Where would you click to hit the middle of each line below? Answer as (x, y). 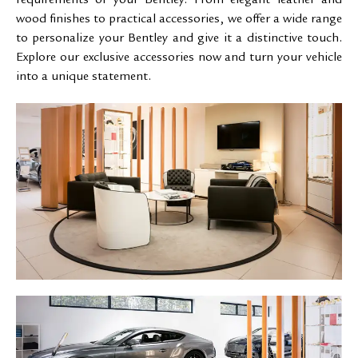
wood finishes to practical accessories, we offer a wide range (179, 20)
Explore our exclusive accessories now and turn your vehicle (179, 59)
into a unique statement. (84, 78)
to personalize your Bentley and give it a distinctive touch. (179, 40)
